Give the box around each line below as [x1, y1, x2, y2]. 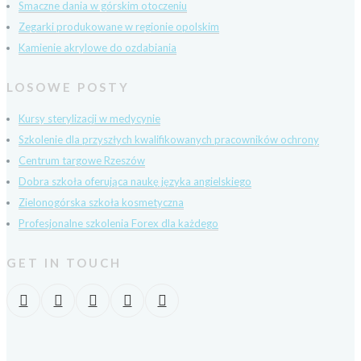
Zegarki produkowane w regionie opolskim [19, 20, 219, 33]
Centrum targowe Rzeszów [19, 154, 145, 167]
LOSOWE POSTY [6, 80, 130, 94]
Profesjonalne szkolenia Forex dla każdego [19, 217, 218, 230]
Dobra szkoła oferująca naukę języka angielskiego [19, 175, 251, 188]
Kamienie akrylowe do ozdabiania [19, 41, 176, 54]
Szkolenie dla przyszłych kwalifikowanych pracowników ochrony [19, 133, 319, 146]
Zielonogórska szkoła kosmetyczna [19, 196, 184, 209]
